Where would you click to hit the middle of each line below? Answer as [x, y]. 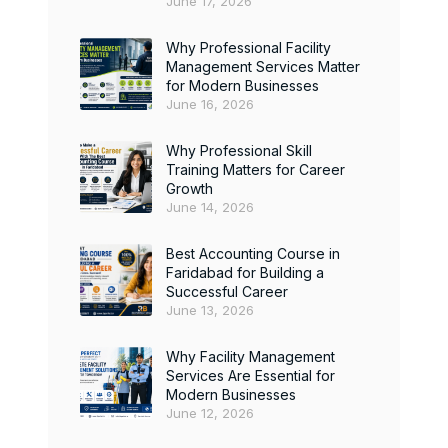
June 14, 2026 [210, 207]
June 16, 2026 [210, 104]
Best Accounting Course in [253, 253]
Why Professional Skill [239, 150]
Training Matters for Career [255, 169]
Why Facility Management [250, 356]
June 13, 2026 [210, 310]
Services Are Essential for [250, 375]
